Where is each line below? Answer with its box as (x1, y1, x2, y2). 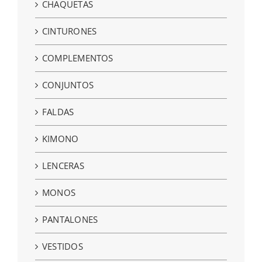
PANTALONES (42, 213, 98, 225)
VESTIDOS (42, 240, 83, 252)
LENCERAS (42, 159, 84, 171)
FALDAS (42, 105, 74, 118)
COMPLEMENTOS (42, 51, 113, 64)
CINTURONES (42, 25, 97, 37)
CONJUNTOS (42, 78, 94, 91)
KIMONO (42, 132, 79, 144)
